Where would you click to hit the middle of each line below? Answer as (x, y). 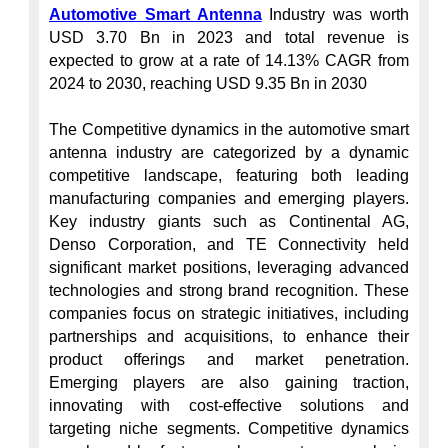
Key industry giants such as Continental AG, (229, 221)
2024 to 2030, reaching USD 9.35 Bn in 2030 (208, 83)
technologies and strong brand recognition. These (229, 290)
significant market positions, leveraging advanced (229, 267)
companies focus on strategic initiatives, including (229, 313)
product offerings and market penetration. (229, 359)
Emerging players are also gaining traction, (229, 382)
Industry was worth (335, 14)
